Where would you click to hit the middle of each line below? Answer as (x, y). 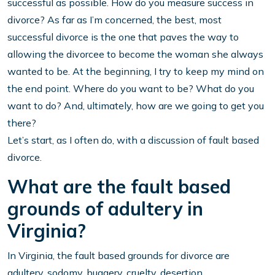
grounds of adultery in (105, 209)
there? (22, 123)
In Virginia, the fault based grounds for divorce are (118, 256)
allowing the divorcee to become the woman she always (135, 54)
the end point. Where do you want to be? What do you (131, 89)
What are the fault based (119, 187)
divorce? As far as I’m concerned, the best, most (114, 20)
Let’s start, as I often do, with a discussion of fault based (133, 140)
